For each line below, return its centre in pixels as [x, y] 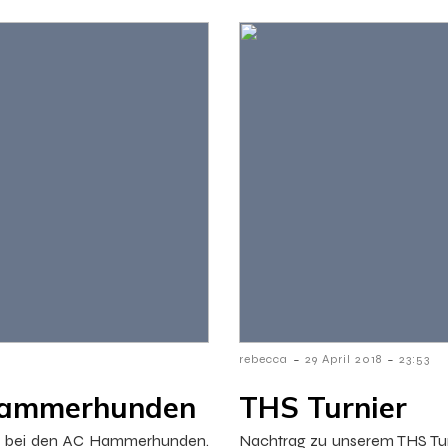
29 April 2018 [343, 359]
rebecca [263, 359]
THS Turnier [323, 407]
